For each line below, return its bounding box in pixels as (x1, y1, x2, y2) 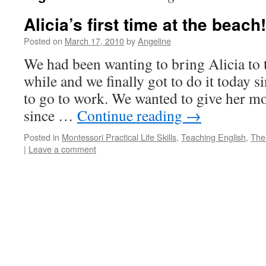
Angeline (138, 34, 171, 47)
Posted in (24, 131, 59, 143)
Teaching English (181, 131, 246, 143)
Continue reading (77, 105, 186, 125)
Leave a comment (28, 142, 96, 155)
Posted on (24, 34, 62, 47)
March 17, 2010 (65, 34, 124, 47)
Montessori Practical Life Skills (62, 131, 176, 143)
